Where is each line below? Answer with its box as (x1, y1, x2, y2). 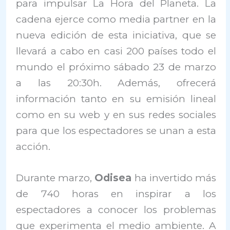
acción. (16, 141, 51, 152)
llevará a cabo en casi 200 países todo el (16, 45, 216, 57)
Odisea (94, 172, 132, 184)
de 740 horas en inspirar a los (16, 188, 216, 200)
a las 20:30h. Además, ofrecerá (16, 77, 216, 89)
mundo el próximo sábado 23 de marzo (16, 61, 216, 73)
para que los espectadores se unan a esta (16, 125, 216, 137)
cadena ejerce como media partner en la (16, 13, 216, 25)
